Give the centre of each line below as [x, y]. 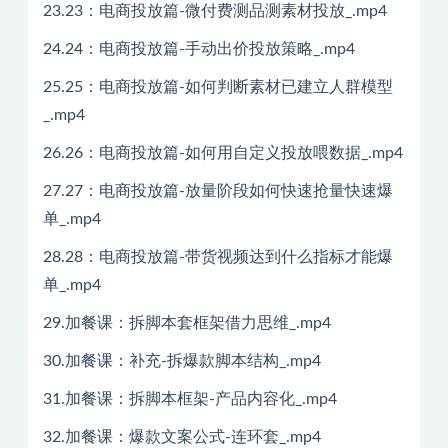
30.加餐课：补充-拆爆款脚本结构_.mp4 [182, 360]
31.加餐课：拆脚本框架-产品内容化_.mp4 [190, 398]
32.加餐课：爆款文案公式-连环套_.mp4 [182, 436]
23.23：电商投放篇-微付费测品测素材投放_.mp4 [215, 10]
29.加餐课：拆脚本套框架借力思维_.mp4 [187, 322]
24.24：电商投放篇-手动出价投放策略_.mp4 [199, 48]
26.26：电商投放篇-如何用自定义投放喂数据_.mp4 [223, 152]
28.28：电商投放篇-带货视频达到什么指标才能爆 [218, 256]
